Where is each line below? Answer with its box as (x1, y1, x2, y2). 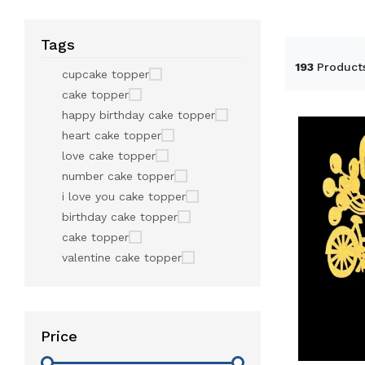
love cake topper (62, 149, 156, 162)
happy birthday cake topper (62, 108, 215, 121)
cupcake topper (62, 68, 149, 81)
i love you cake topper (62, 190, 186, 203)
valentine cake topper (62, 251, 182, 264)
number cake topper (62, 169, 174, 182)
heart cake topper (62, 129, 161, 142)
